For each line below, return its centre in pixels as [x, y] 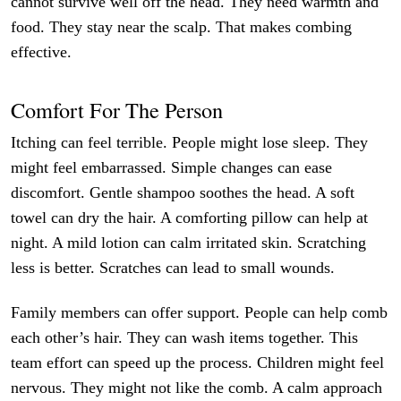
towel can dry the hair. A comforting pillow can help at [190, 218]
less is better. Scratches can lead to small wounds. [173, 268]
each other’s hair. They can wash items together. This [185, 337]
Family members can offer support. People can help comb [200, 312]
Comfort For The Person [117, 110]
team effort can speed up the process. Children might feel [198, 362]
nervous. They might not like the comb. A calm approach [197, 387]
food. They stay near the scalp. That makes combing [182, 27]
